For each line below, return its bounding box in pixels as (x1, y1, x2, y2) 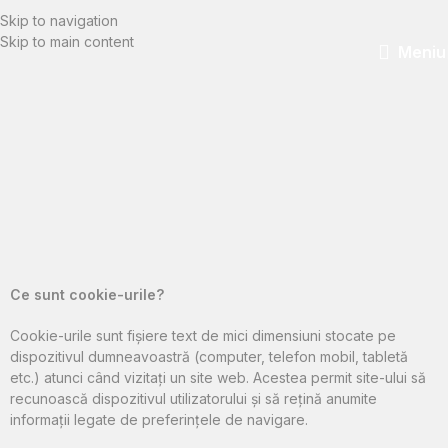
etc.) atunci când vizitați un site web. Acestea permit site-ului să (10, 369, 426, 387)
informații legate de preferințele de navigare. (10, 411, 308, 429)
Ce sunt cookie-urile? (10, 286, 164, 304)
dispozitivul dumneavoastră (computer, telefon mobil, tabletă (10, 348, 408, 366)
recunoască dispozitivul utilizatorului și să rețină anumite (10, 390, 377, 408)
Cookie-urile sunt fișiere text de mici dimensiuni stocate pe (10, 327, 396, 345)
